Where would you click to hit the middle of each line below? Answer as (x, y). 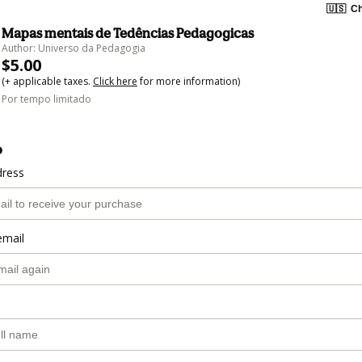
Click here (115, 81)
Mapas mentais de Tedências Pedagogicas (128, 33)
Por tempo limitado (46, 99)
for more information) (189, 81)
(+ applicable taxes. (47, 81)
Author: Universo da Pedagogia (74, 48)
